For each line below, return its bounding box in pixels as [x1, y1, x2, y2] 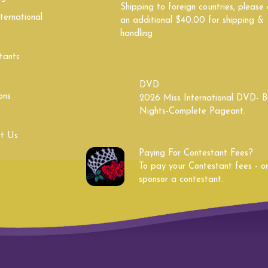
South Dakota [19, 13, 78, 25]
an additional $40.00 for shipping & [120, 16, 264, 25]
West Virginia [21, 69, 77, 81]
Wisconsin [199, 69, 240, 81]
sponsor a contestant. [139, 175, 223, 184]
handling [120, 29, 153, 38]
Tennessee [197, 13, 242, 25]
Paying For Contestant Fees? [139, 149, 253, 158]
